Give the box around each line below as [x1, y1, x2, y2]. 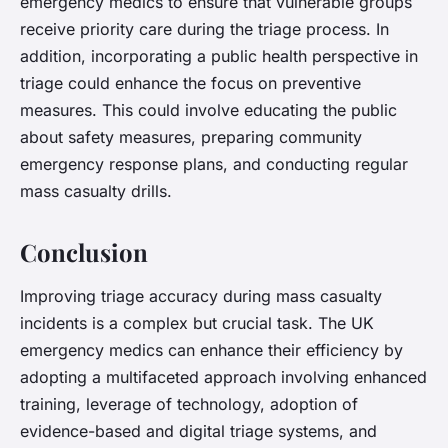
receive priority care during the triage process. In [20, 19, 389, 40]
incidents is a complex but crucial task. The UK [20, 313, 374, 334]
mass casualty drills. [20, 181, 172, 202]
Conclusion [20, 236, 148, 269]
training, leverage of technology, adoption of [20, 394, 358, 415]
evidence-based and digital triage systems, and [20, 421, 377, 442]
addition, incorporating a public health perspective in [20, 46, 418, 67]
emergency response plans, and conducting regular [20, 154, 408, 175]
